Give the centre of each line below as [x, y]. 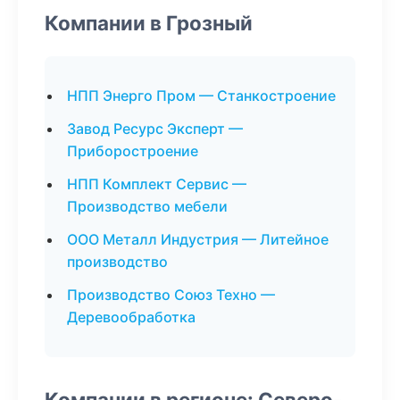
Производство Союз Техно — [171, 295]
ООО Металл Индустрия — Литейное [198, 239]
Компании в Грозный [149, 23]
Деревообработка [131, 317]
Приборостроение [133, 151]
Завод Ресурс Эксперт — [155, 129]
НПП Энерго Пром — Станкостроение [201, 96]
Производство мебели [147, 206]
